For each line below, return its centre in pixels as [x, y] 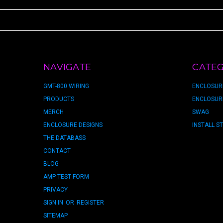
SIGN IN [54, 203]
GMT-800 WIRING [66, 86]
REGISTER [90, 203]
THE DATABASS [64, 138]
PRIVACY [56, 190]
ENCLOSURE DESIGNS [73, 125]
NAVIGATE [67, 67]
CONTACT [57, 151]
